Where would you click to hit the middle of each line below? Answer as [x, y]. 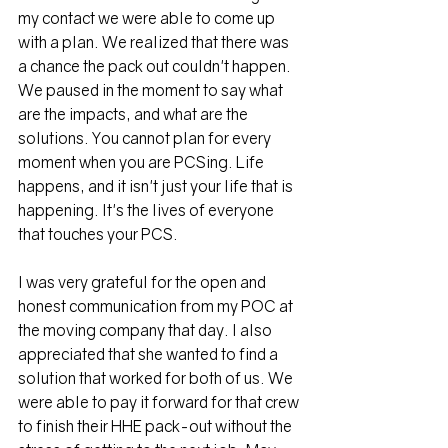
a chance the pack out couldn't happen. [156, 66]
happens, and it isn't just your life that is [157, 186]
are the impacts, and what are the [134, 114]
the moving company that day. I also [146, 330]
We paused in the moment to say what [152, 90]
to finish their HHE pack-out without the [156, 426]
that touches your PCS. [99, 234]
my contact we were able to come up [148, 18]
